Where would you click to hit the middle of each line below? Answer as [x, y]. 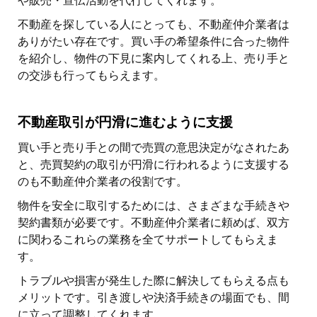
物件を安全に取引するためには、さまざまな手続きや [154, 206]
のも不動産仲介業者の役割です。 [103, 182]
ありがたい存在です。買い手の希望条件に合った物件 [154, 42]
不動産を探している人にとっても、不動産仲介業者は [154, 25]
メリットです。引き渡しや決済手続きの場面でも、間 [154, 298]
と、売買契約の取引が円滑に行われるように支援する [154, 165]
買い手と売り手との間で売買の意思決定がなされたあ [154, 148]
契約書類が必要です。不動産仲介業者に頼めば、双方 [154, 223]
